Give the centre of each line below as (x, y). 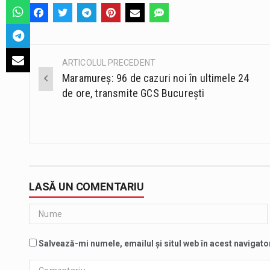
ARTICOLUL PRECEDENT (109, 63)
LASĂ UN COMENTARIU (86, 187)
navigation (69, 91)
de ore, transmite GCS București (133, 93)
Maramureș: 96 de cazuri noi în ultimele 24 (156, 78)
